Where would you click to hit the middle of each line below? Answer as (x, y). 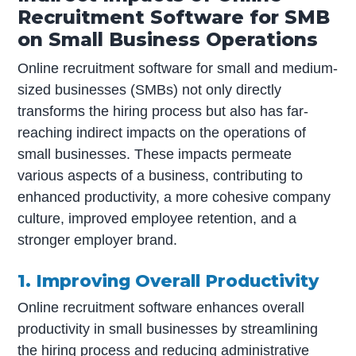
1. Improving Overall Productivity (168, 280)
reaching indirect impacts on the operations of (162, 132)
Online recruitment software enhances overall (161, 307)
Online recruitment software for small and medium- (178, 68)
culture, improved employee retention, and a (157, 218)
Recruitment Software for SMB (174, 17)
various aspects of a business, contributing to (161, 175)
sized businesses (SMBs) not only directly (150, 89)
